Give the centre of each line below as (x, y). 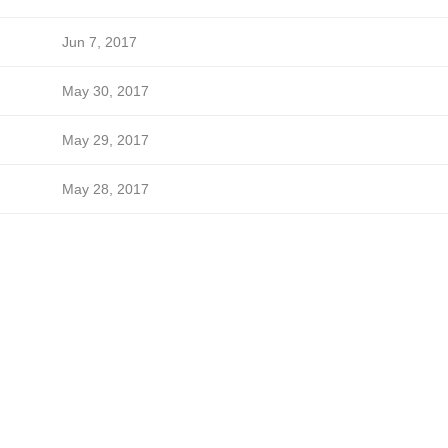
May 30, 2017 (105, 91)
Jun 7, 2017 (99, 42)
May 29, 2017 (105, 140)
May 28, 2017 (105, 189)
